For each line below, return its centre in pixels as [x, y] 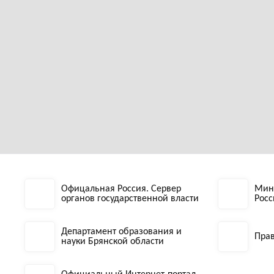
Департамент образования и [121, 232]
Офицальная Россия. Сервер [121, 189]
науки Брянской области [113, 242]
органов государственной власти [130, 199]
